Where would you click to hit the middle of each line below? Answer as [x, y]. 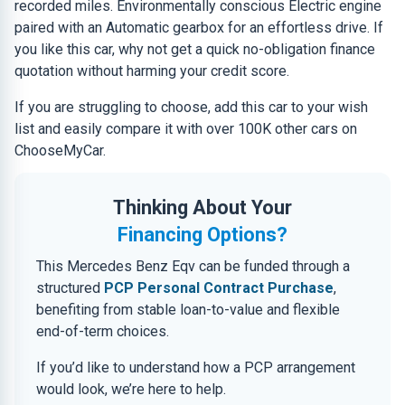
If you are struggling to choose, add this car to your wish [191, 107]
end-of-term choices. [103, 331]
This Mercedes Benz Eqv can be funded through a [193, 266]
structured [70, 288]
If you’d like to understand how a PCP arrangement [196, 367]
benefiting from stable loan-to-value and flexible [188, 310]
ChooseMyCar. [60, 151]
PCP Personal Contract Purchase [219, 288]
